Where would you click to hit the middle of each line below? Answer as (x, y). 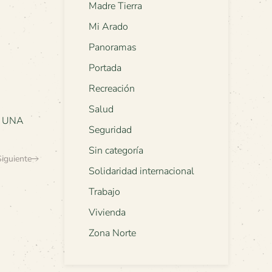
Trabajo (104, 192)
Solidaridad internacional (141, 172)
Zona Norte (112, 233)
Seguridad (110, 130)
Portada (105, 68)
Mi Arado (108, 27)
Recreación (112, 89)
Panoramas (113, 48)
